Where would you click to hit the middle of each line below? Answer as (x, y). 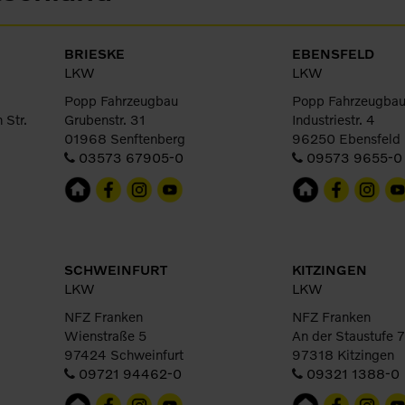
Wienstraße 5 (105, 335)
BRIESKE (94, 53)
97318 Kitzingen (343, 354)
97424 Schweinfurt (124, 354)
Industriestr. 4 (334, 119)
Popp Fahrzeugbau (121, 100)
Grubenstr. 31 (105, 119)
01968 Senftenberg (125, 138)
